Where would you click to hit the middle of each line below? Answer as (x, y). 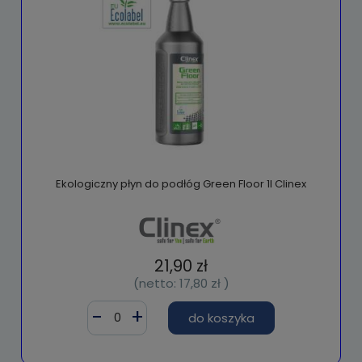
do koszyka (221, 318)
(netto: (156, 283)
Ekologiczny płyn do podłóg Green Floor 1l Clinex (181, 183)
